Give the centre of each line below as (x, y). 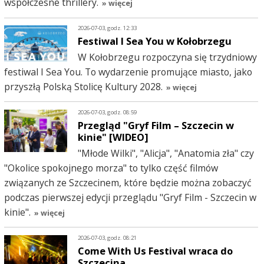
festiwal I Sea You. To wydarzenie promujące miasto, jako (128, 72)
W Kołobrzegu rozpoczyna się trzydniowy (168, 57)
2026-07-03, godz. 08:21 (108, 237)
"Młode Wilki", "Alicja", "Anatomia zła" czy (166, 153)
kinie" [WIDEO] (113, 137)
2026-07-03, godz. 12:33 (108, 28)
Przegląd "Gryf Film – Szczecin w (156, 125)
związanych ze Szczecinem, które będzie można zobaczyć (128, 182)
